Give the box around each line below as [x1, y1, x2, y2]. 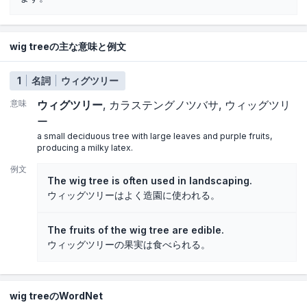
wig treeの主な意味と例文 [10, 40, 126, 53]
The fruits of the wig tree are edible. [47, 224, 224, 236]
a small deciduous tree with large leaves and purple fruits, [37, 131, 273, 142]
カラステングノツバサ [109, 99, 219, 112]
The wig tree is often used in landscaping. [47, 175, 252, 187]
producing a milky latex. [37, 143, 133, 153]
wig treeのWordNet [10, 289, 103, 302]
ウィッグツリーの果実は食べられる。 [47, 238, 210, 251]
